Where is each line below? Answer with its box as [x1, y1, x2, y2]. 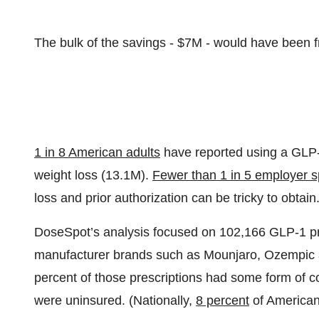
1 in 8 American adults [34, 145, 160, 159]
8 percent [196, 293, 249, 308]
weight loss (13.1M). [34, 168, 152, 182]
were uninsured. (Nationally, [34, 293, 196, 308]
